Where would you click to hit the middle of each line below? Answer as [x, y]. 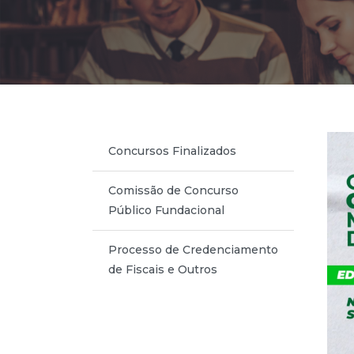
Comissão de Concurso [173, 191]
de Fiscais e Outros [163, 270]
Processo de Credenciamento [193, 250]
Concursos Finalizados [172, 151]
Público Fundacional [166, 211]
